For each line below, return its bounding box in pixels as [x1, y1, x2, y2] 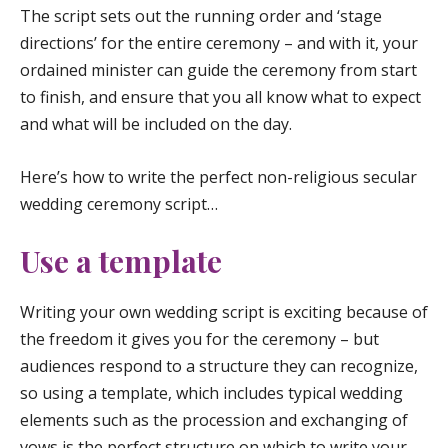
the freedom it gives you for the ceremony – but [20, 328, 379, 351]
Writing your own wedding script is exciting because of [20, 301, 428, 324]
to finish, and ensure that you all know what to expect [20, 86, 421, 108]
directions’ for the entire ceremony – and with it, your [20, 32, 418, 54]
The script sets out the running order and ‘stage [20, 5, 382, 27]
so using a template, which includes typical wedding [20, 382, 403, 405]
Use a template [20, 241, 222, 282]
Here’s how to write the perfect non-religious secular [20, 165, 417, 188]
